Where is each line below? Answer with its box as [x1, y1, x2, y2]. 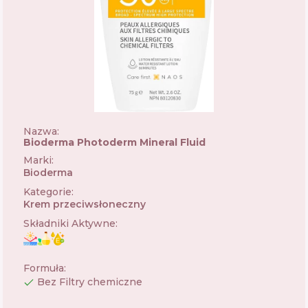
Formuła [23, 262, 64, 274]
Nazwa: [23, 125, 59, 137]
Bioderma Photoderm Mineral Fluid [23, 136, 206, 148]
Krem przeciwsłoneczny [23, 198, 146, 210]
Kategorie [23, 186, 71, 198]
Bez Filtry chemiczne [37, 276, 142, 288]
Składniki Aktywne [23, 217, 115, 230]
